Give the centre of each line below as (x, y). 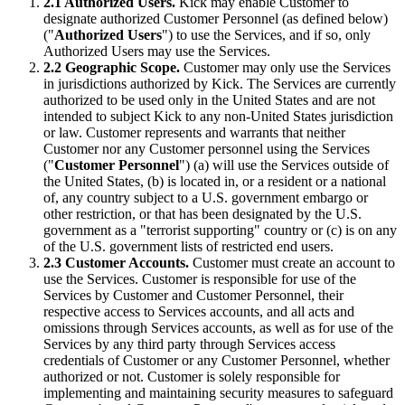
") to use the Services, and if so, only (266, 35)
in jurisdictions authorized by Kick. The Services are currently (220, 84)
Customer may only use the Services (285, 68)
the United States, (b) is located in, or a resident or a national (215, 182)
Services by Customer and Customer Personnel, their (193, 296)
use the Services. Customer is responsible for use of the (200, 279)
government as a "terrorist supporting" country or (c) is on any (220, 231)
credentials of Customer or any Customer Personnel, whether (217, 361)
